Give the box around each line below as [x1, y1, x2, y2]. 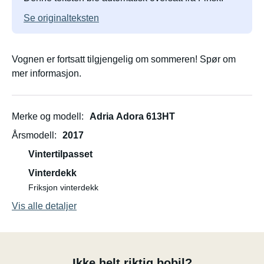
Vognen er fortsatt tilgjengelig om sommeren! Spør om [12, 54, 236, 64]
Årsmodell [12, 130, 54, 140]
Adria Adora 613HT [90, 111, 175, 121]
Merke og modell [12, 111, 81, 121]
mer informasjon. [12, 68, 81, 78]
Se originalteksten [24, 13, 99, 23]
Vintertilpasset [28, 149, 93, 159]
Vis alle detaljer [12, 201, 77, 211]
